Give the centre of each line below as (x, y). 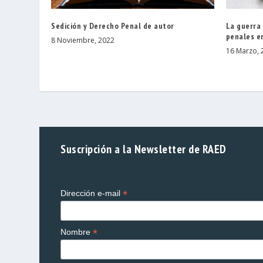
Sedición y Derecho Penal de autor (113, 26)
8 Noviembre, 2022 (83, 40)
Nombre (77, 232)
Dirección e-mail (92, 193)
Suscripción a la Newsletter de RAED (144, 149)
